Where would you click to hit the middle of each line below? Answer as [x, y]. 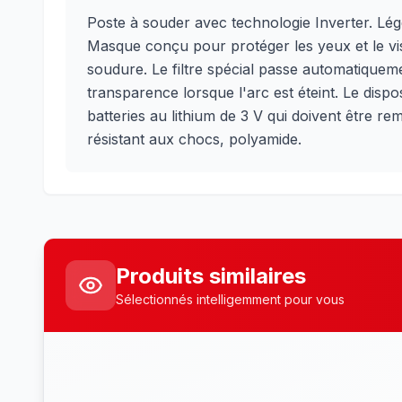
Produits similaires [211, 276]
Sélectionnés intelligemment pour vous [230, 299]
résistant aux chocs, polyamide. [194, 139]
